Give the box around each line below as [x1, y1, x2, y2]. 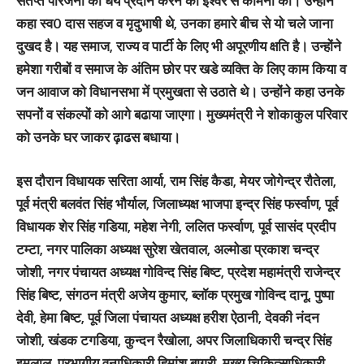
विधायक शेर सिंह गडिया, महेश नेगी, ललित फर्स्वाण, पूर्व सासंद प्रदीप [16, 217, 336, 235]
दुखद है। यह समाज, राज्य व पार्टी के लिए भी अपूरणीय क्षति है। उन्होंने [16, 37, 341, 54]
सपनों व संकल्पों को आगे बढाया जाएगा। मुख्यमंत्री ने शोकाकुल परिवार [16, 106, 347, 123]
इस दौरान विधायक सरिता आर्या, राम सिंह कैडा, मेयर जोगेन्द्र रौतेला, [16, 171, 336, 189]
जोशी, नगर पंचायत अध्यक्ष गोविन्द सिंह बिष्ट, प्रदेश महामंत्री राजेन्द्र [16, 262, 340, 280]
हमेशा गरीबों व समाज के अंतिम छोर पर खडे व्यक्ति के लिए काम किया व [16, 60, 346, 77]
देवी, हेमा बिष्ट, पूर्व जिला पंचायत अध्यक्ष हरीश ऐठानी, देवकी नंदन [16, 308, 319, 326]
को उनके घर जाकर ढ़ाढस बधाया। [16, 128, 180, 145]
